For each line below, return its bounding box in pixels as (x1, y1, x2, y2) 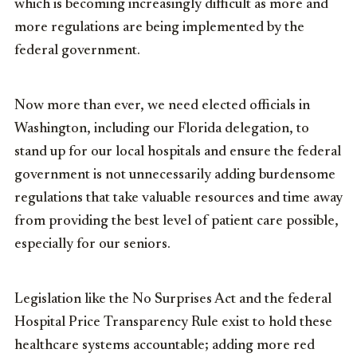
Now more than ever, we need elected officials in (14, 98, 310, 113)
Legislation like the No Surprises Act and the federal (14, 292, 331, 307)
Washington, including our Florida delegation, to (14, 121, 309, 136)
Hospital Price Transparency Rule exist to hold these (14, 315, 332, 330)
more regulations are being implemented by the (14, 20, 304, 35)
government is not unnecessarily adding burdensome (14, 167, 335, 182)
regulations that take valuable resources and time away (14, 190, 343, 206)
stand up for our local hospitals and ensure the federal (14, 144, 341, 159)
